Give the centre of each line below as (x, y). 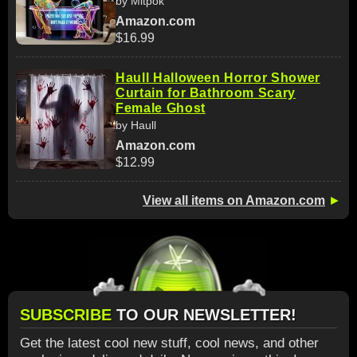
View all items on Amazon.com (234, 200)
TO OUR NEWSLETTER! (206, 315)
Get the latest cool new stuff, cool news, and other (169, 343)
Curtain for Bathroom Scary (206, 92)
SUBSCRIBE (68, 315)
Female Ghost (161, 108)
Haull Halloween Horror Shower (218, 77)
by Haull (136, 125)
